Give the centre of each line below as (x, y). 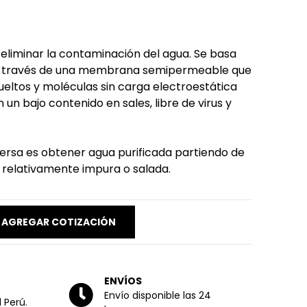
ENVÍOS (123, 281)
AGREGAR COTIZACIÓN (59, 222)
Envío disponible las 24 (158, 295)
